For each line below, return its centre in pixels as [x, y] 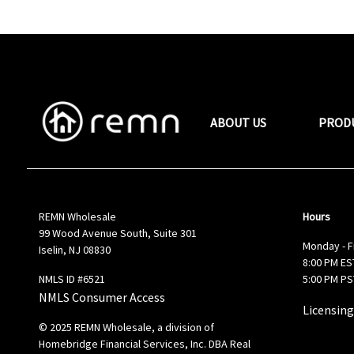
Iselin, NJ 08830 [74, 250]
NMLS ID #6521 [72, 279]
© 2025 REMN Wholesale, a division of [126, 327]
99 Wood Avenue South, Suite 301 [117, 233]
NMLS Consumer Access [102, 297]
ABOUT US [239, 122]
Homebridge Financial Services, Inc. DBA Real [144, 344]
